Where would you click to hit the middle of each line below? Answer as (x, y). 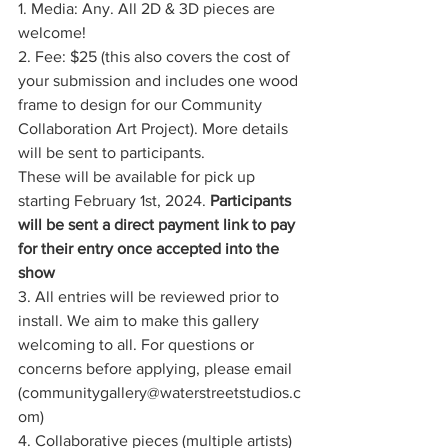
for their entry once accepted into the (150, 248)
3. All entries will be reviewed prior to (150, 296)
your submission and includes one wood (160, 80)
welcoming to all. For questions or (138, 344)
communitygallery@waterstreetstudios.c (161, 392)
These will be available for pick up (138, 176)
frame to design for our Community (142, 104)
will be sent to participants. (113, 152)
